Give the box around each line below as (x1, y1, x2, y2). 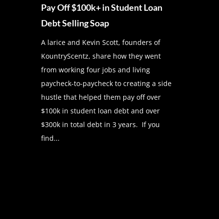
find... (41, 133, 60, 143)
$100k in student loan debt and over (41, 106, 160, 115)
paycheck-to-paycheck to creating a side (41, 78, 172, 88)
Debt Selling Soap (41, 17, 109, 28)
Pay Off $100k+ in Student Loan (41, 1, 162, 13)
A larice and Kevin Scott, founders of (41, 37, 160, 47)
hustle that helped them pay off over (41, 92, 161, 102)
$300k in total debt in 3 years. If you (41, 119, 160, 129)
